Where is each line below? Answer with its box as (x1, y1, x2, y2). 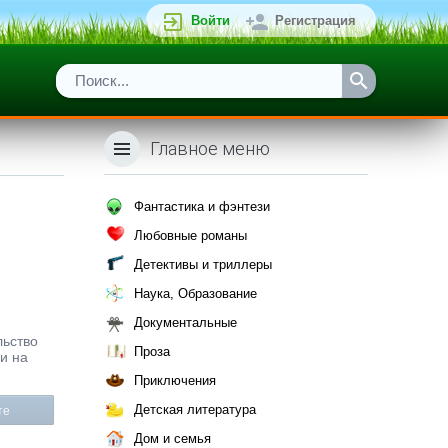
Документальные (134, 315, 237, 330)
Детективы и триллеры (134, 257, 272, 272)
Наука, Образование (134, 286, 257, 301)
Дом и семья (134, 431, 211, 446)
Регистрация (275, 13, 356, 28)
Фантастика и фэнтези (134, 199, 270, 214)
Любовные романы (134, 228, 247, 243)
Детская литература (134, 402, 256, 417)
